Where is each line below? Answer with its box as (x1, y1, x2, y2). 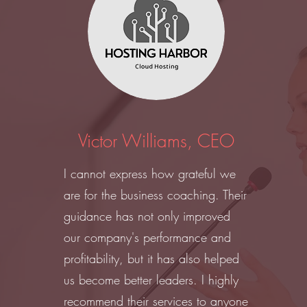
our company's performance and (64, 229, 232, 245)
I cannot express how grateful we (64, 165, 236, 182)
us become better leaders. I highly (64, 271, 239, 288)
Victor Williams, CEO (78, 130, 235, 153)
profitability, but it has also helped (64, 250, 240, 267)
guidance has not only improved (64, 208, 231, 224)
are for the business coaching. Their (64, 186, 247, 203)
